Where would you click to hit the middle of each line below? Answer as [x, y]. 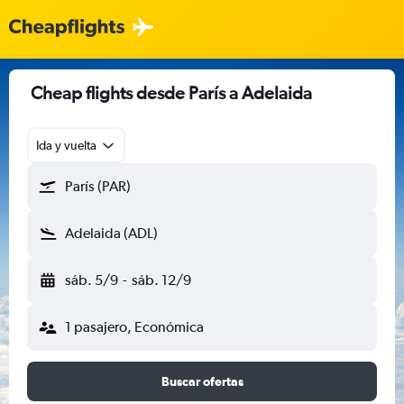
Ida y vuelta [66, 145]
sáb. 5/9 [92, 280]
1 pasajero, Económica [134, 327]
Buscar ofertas [202, 381]
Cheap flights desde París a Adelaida [171, 92]
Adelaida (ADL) [111, 233]
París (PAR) [98, 186]
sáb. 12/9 [161, 280]
